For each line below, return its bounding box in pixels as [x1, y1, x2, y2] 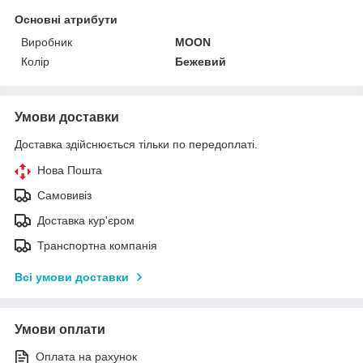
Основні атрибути [15, 12, 117, 26]
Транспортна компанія [37, 238, 157, 252]
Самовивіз [37, 188, 92, 202]
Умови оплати [15, 322, 105, 336]
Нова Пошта [37, 163, 102, 177]
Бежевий [175, 54, 227, 68]
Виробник [21, 35, 72, 49]
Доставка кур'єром [37, 213, 135, 227]
